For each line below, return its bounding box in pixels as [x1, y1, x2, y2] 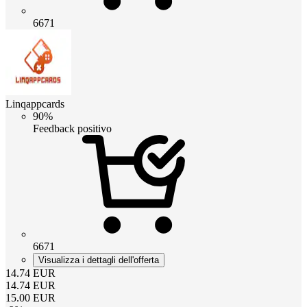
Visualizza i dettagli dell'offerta [38, 255, 159, 266]
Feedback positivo [33, 123, 112, 135]
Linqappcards [5, 98, 64, 110]
